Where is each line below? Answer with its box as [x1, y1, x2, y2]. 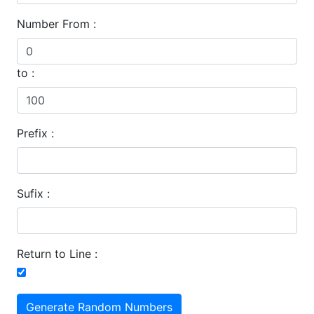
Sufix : [17, 186, 50, 200]
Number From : [17, 17, 96, 31]
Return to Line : [17, 247, 97, 261]
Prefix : [17, 126, 54, 140]
